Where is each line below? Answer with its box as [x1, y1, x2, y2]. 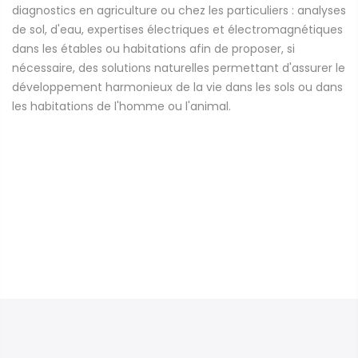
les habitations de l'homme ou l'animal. [12, 98, 231, 115]
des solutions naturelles [78, 60, 209, 77]
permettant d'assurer [213, 60, 332, 77]
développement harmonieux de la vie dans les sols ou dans [12, 79, 343, 96]
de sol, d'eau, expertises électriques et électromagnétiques [12, 22, 343, 38]
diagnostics [12, 2, 76, 19]
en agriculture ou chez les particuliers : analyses [79, 2, 346, 19]
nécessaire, [12, 60, 75, 77]
